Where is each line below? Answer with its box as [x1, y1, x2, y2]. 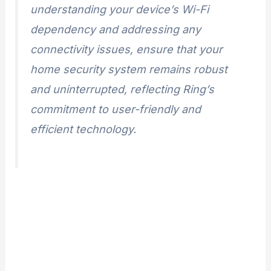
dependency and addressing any [30, 22, 201, 36]
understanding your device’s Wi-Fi [30, 2, 209, 16]
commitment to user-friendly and [30, 102, 201, 116]
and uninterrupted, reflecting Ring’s [30, 82, 215, 96]
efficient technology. [30, 122, 137, 135]
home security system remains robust [30, 62, 228, 76]
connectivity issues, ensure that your [30, 42, 223, 56]
